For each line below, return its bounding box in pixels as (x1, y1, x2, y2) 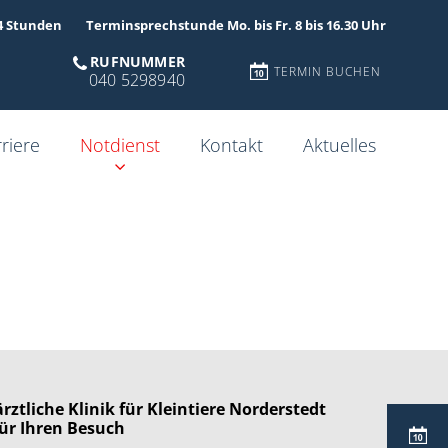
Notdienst (80, 135, 160, 156)
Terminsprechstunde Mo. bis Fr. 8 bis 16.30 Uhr (86, 18, 386, 33)
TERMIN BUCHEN (274, 65, 381, 79)
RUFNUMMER (90, 54, 185, 70)
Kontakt (200, 135, 263, 156)
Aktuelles (303, 135, 376, 156)
